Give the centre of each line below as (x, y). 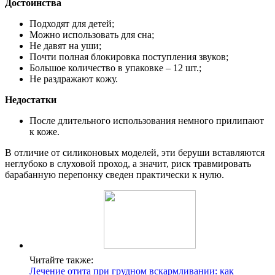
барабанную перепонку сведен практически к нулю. (114, 175)
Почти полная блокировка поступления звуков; (129, 57)
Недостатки (31, 100)
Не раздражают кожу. (74, 79)
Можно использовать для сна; (92, 35)
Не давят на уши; (65, 46)
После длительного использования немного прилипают (147, 121)
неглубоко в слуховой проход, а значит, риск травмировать (128, 164)
